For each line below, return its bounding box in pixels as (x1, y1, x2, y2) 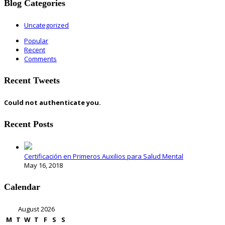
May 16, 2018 (24, 160, 63, 170)
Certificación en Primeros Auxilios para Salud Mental (24, 151, 183, 161)
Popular (24, 36, 48, 46)
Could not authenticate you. (4, 97, 101, 107)
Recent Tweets (4, 75, 60, 86)
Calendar (4, 181, 40, 192)
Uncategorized (24, 21, 69, 30)
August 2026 (18, 204, 55, 213)
